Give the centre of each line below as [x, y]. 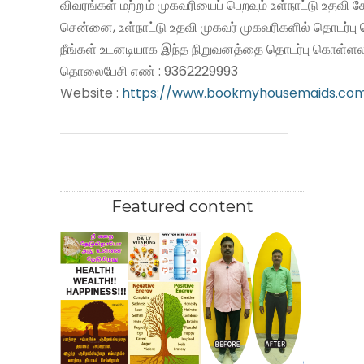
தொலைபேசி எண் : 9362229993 [149, 71]
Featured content [182, 206]
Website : [89, 93]
